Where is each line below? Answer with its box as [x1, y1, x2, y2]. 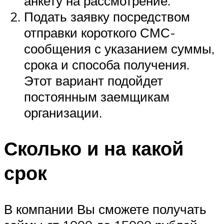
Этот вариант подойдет [24, 72, 163, 88]
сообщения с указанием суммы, [24, 40, 214, 56]
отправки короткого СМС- [24, 24, 175, 40]
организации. [24, 104, 102, 120]
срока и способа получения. [24, 56, 189, 72]
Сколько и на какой [4, 136, 183, 161]
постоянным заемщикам [24, 88, 169, 104]
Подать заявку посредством [24, 8, 190, 24]
